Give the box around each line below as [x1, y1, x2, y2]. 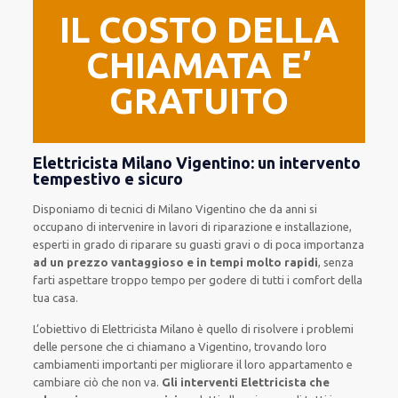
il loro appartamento [236, 358, 345, 370]
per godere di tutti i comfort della [188, 274, 363, 286]
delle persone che [33, 340, 127, 353]
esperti [33, 238, 73, 251]
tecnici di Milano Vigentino [110, 203, 247, 215]
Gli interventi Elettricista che [162, 376, 330, 388]
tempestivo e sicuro [33, 170, 184, 187]
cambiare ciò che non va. [33, 376, 163, 388]
